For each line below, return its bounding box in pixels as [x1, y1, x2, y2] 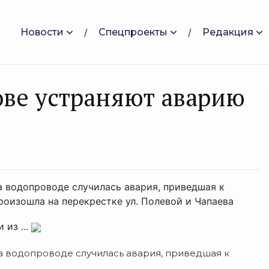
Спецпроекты [98, 26, 168, 38]
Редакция [202, 26, 253, 38]
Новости [20, 26, 64, 38]
